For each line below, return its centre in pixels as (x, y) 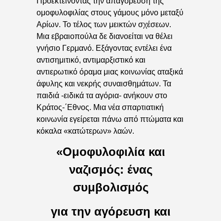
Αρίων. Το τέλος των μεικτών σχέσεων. (104, 24)
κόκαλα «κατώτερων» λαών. (85, 131)
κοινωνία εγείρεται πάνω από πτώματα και (110, 119)
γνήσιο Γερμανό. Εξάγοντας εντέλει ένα (104, 48)
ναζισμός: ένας (110, 170)
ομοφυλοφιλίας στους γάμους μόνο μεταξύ (110, 12)
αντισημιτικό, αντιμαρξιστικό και (91, 60)
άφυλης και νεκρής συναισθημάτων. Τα (104, 83)
